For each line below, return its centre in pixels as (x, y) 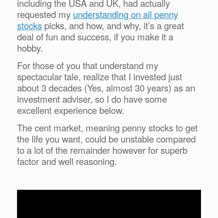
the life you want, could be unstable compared (106, 139)
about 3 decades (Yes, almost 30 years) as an (106, 88)
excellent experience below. (71, 110)
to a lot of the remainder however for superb (102, 150)
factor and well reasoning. (67, 161)
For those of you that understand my (88, 65)
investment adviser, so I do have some (92, 99)
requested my (45, 14)
